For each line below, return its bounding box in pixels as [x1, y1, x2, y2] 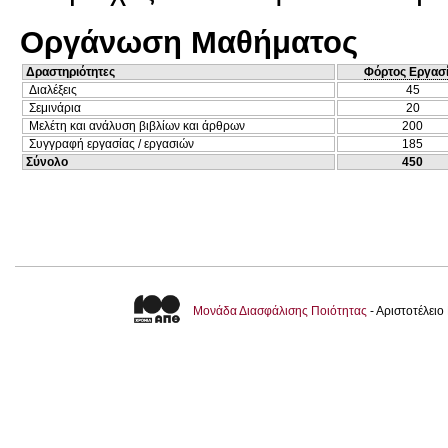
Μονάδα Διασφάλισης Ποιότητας [193, 304, 367, 319]
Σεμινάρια [29, 100, 81, 115]
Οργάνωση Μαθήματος [20, 23, 358, 60]
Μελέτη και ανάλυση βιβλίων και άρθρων [29, 118, 245, 133]
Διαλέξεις [29, 82, 77, 97]
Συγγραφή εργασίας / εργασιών [29, 136, 194, 151]
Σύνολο [26, 154, 68, 169]
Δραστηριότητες [26, 64, 115, 79]
